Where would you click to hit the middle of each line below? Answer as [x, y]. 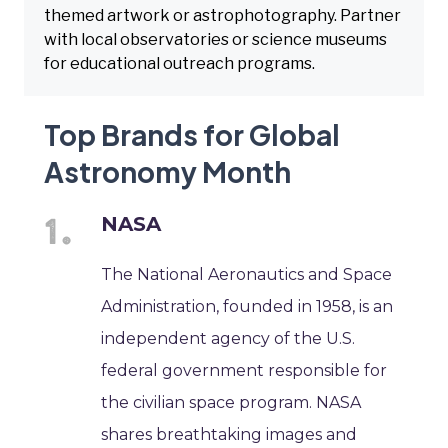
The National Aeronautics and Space [247, 274]
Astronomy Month [167, 171]
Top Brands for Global [192, 134]
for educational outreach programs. [179, 63]
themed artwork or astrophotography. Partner [222, 15]
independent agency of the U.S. [228, 338]
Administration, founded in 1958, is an [247, 306]
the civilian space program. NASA [231, 402]
